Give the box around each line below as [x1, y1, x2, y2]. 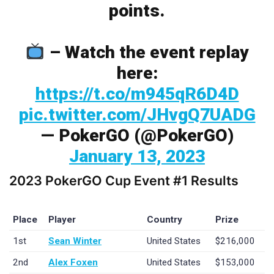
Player [48, 213, 76, 225]
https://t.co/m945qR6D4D [35, 84, 239, 105]
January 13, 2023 [69, 146, 205, 167]
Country [147, 213, 183, 225]
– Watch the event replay [45, 42, 249, 63]
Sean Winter [48, 235, 102, 246]
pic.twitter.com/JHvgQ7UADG [18, 105, 256, 125]
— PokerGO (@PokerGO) [40, 125, 234, 146]
